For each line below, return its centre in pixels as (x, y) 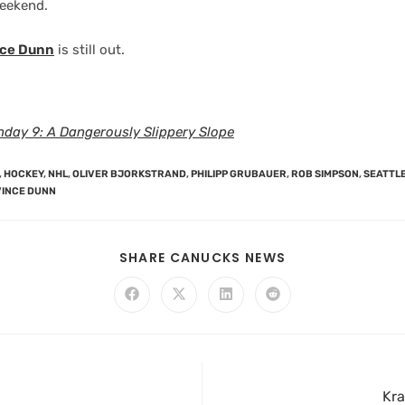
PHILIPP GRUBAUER (239, 174)
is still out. (89, 50)
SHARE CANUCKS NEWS (202, 258)
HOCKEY (24, 174)
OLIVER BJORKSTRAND (129, 174)
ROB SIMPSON (325, 174)
